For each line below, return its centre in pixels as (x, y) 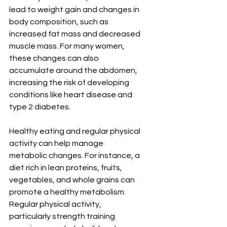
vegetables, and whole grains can (73, 180)
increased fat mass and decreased (75, 34)
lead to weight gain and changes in (75, 10)
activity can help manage (57, 144)
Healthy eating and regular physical (75, 131)
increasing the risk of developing (70, 83)
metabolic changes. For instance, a (75, 156)
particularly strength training (63, 217)
